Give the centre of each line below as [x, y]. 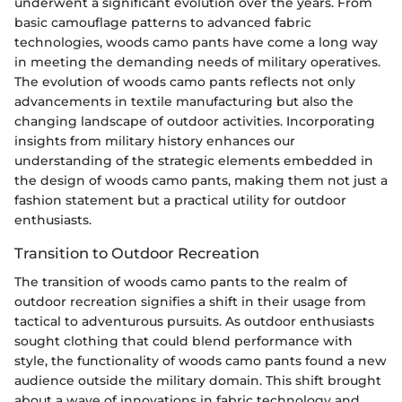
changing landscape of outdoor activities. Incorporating [195, 121]
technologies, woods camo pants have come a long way [196, 42]
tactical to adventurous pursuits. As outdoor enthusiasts [194, 321]
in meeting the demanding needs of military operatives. [197, 61]
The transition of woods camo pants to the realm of [181, 281]
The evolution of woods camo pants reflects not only [185, 81]
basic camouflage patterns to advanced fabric [163, 22]
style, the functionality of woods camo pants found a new [201, 360]
